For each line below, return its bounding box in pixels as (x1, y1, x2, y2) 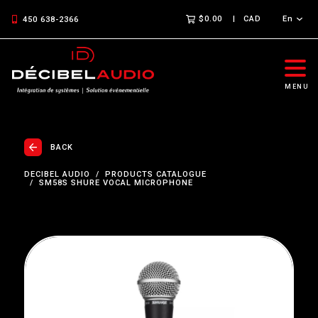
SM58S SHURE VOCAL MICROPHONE (38, 178, 193, 187)
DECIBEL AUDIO (23, 170, 90, 179)
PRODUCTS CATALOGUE (104, 170, 207, 179)
